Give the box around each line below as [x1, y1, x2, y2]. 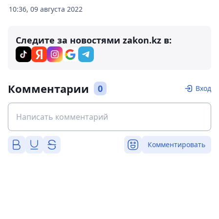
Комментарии [8, 81, 89, 96]
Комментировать [148, 139, 205, 149]
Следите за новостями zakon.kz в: [16, 34, 172, 46]
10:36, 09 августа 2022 [9, 4, 83, 14]
